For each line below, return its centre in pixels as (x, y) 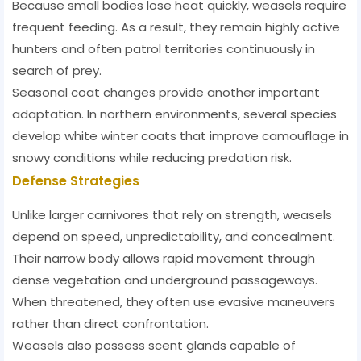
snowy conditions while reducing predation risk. (152, 158)
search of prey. (57, 71)
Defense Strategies (76, 181)
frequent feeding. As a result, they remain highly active (176, 27)
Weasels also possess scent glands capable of (154, 346)
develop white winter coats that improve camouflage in (180, 136)
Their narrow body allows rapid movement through (164, 259)
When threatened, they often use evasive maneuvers (174, 302)
